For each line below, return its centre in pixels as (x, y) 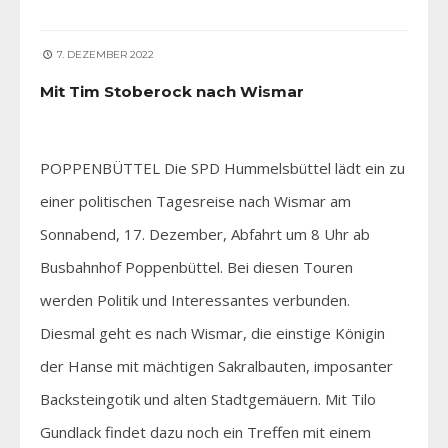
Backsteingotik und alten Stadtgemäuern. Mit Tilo (208, 398)
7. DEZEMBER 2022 (104, 54)
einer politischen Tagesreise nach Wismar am (195, 200)
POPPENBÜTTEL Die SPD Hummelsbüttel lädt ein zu (222, 167)
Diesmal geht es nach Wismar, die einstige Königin (212, 332)
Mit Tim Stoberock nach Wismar (172, 91)
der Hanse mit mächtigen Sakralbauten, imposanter (216, 365)
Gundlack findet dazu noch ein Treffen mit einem (205, 431)
